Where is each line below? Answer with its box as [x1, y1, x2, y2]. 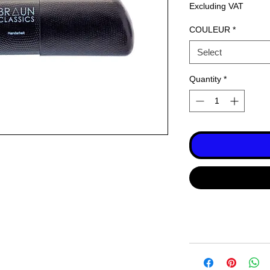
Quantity [189, 74, 221, 84]
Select [197, 47, 222, 58]
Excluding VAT [189, 1, 243, 11]
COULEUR [189, 25, 230, 35]
